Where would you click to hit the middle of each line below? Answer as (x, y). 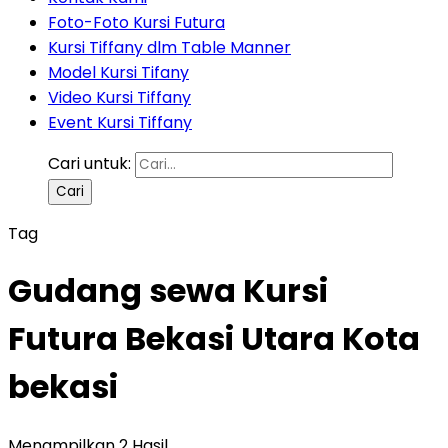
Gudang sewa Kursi (168, 291)
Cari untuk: (89, 163)
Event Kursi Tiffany (120, 122)
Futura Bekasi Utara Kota (214, 339)
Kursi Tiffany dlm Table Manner (169, 47)
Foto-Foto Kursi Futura (136, 22)
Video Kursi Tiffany (119, 97)
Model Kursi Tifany (118, 72)
